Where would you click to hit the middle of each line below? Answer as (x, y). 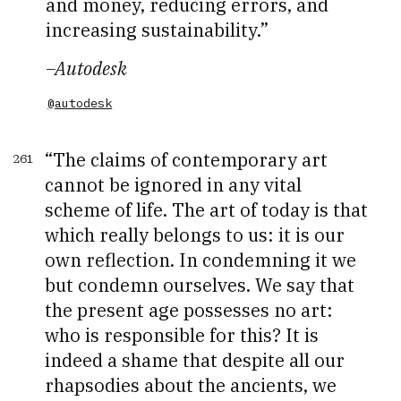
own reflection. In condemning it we (201, 260)
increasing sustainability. (154, 30)
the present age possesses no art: (189, 310)
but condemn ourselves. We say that (200, 285)
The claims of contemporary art (191, 159)
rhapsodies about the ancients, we (191, 385)
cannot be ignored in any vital (174, 184)
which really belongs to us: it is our (195, 235)
